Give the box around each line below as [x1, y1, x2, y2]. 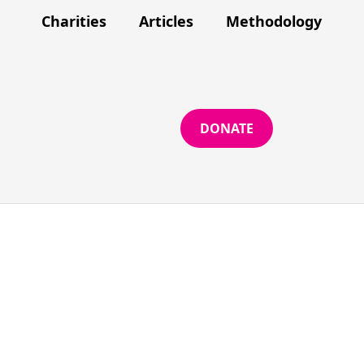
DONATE [199, 119, 253, 137]
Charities [41, 11, 106, 31]
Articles [139, 11, 193, 31]
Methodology [226, 11, 322, 31]
